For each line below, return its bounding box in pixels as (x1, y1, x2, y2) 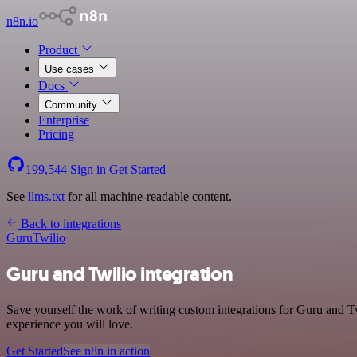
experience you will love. (6, 316, 133, 331)
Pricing (38, 127, 74, 141)
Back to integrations (18, 217, 121, 230)
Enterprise (38, 113, 89, 127)
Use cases (45, 63, 97, 75)
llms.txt (28, 190, 65, 203)
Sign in (67, 163, 109, 176)
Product (38, 43, 80, 57)
